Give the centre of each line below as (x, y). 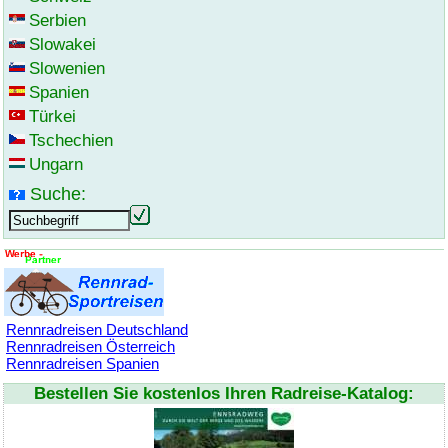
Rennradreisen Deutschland (97, 330)
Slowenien (67, 69)
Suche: (58, 194)
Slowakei (62, 45)
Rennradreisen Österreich (90, 347)
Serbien (57, 21)
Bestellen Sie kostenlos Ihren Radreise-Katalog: (224, 394)
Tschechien (71, 141)
